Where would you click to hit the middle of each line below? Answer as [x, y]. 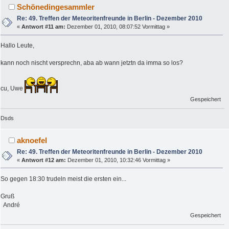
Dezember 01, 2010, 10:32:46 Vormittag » [118, 160]
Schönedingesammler [56, 7]
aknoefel [32, 140]
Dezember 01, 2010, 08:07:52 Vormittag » [118, 27]
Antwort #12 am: [44, 160]
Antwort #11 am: [44, 27]
